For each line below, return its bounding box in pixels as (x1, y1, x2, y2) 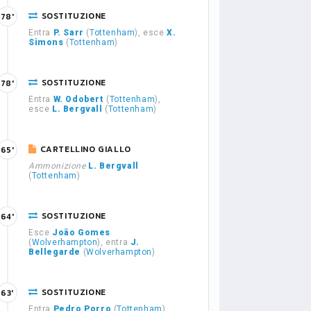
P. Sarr (53, 28, 84, 37)
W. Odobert (53, 94, 104, 104)
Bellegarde (28, 247, 81, 257)
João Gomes (52, 228, 110, 237)
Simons (28, 37, 64, 47)
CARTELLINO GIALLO (40, 143, 131, 155)
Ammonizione (28, 161, 86, 171)
